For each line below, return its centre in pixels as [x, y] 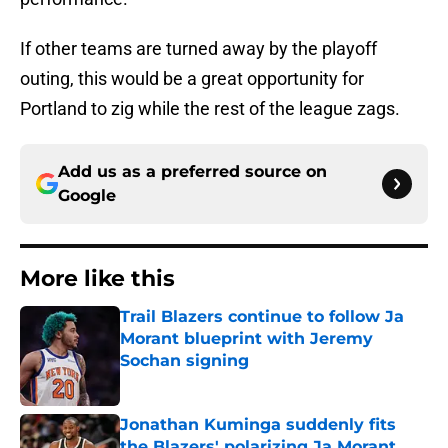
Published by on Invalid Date [206, 380]
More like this [97, 279]
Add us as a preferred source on [192, 172]
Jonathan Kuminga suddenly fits [258, 425]
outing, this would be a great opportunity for [192, 79]
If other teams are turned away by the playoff [198, 49]
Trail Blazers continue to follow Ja [262, 317]
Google [87, 196]
